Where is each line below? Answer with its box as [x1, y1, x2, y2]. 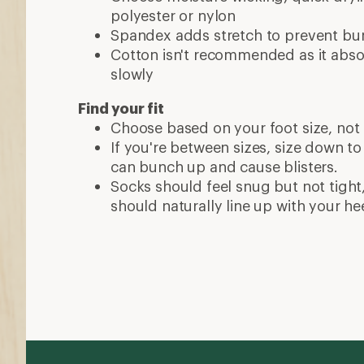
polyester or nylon [110, 6, 236, 24]
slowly [110, 64, 154, 83]
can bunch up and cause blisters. [110, 157, 338, 175]
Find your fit [78, 98, 164, 117]
